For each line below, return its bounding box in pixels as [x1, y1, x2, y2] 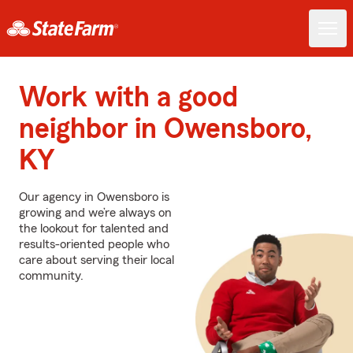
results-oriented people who [19, 238, 169, 251]
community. [19, 269, 84, 282]
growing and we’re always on [19, 206, 172, 219]
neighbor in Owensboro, [19, 115, 312, 143]
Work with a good [19, 84, 238, 112]
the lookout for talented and [19, 222, 169, 235]
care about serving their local [19, 254, 174, 266]
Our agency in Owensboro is [19, 191, 169, 203]
